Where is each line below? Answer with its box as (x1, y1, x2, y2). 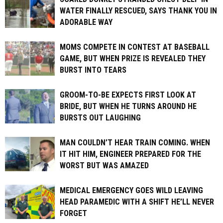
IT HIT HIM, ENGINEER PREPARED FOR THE (60, 149, 201, 159)
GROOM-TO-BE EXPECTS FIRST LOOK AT (60, 90, 196, 100)
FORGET (60, 208, 87, 218)
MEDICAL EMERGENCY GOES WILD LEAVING (60, 185, 203, 195)
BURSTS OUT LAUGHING (60, 112, 141, 122)
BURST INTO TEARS (60, 65, 126, 75)
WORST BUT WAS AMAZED (60, 160, 149, 170)
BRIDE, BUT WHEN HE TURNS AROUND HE (60, 101, 197, 111)
